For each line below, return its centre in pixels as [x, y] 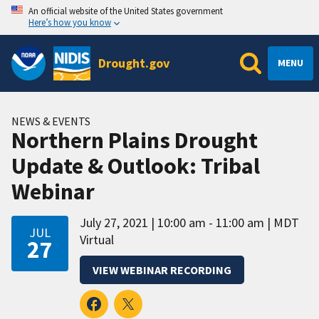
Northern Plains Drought [135, 140]
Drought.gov [134, 63]
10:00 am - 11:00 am [211, 222]
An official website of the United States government [126, 11]
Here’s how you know [70, 22]
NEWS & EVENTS [51, 121]
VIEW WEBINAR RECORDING [162, 270]
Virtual [97, 239]
